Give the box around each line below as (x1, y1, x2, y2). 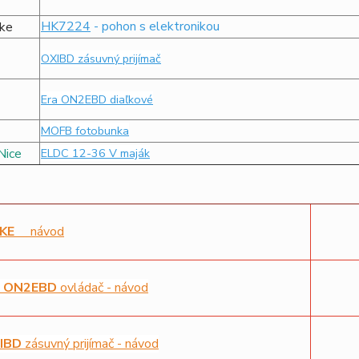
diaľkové (109, 91, 153, 107)
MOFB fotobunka (40, 123, 129, 139)
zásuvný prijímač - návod (24, 335, 159, 353)
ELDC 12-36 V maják (40, 145, 150, 161)
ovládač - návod (59, 279, 148, 296)
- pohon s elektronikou (90, 18, 220, 35)
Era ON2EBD (40, 91, 110, 107)
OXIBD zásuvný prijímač (40, 50, 161, 67)
